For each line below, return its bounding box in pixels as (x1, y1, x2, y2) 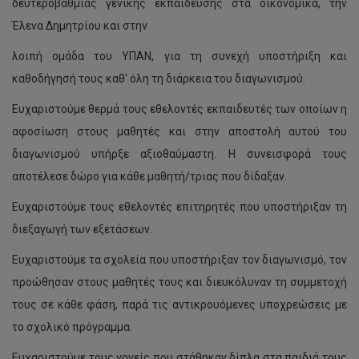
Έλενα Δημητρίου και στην (12, 19, 150, 32)
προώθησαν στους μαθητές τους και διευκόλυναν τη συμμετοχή (12, 276, 347, 288)
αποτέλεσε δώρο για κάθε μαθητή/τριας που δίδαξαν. (12, 170, 287, 183)
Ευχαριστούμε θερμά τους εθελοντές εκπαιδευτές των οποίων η (12, 103, 347, 115)
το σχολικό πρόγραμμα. (12, 321, 132, 333)
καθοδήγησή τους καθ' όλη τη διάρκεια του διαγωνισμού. (12, 72, 305, 85)
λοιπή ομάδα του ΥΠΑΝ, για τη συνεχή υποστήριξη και (12, 50, 347, 63)
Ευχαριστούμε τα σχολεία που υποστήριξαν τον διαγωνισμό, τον (12, 253, 347, 266)
